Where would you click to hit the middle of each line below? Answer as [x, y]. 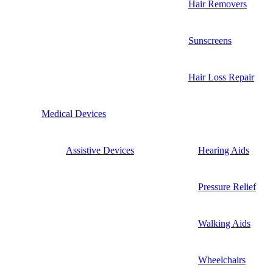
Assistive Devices [100, 150]
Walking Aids [224, 223]
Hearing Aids [224, 150]
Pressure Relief [227, 186]
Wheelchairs [222, 260]
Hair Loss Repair [221, 77]
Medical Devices [74, 113]
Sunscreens [210, 40]
